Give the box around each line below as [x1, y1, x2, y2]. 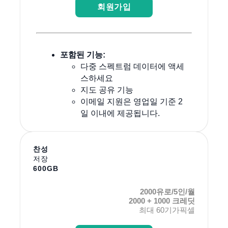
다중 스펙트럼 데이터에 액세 [80, 62, 184, 71]
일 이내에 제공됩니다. [80, 109, 160, 118]
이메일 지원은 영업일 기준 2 [80, 97, 183, 106]
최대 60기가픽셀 [139, 206, 195, 215]
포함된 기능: [60, 50, 105, 60]
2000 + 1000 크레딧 [129, 196, 195, 206]
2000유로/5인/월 [140, 187, 195, 196]
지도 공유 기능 [80, 85, 133, 95]
